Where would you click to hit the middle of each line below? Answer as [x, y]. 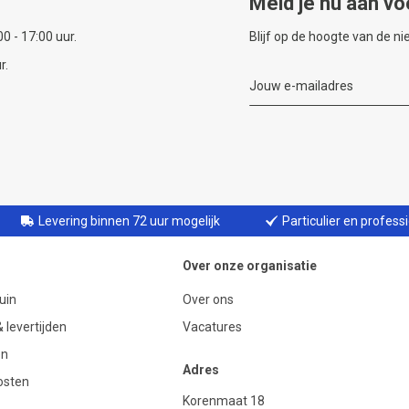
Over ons [208, 299]
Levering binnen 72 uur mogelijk [129, 221]
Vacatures [212, 327]
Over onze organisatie [250, 266]
